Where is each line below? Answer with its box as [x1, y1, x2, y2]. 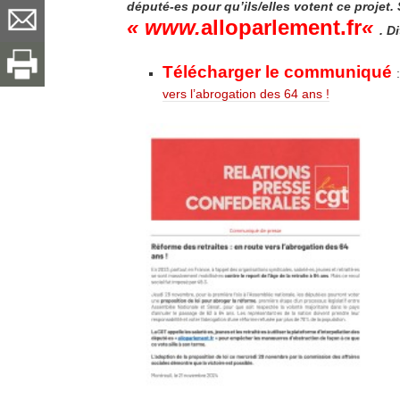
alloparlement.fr [201, 15, 362, 39]
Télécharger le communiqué [162, 62, 392, 81]
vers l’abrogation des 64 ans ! [162, 87, 329, 101]
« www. [127, 15, 201, 39]
